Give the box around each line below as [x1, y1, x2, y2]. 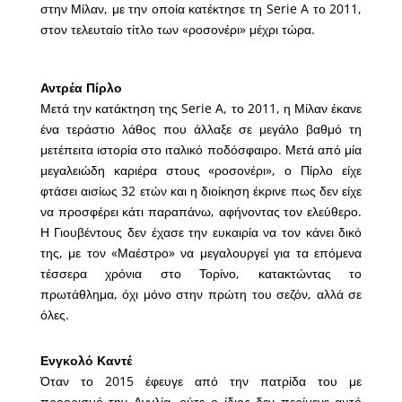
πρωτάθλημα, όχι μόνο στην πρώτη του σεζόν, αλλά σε [39, 285, 363, 303]
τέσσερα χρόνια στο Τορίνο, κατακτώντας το [39, 265, 363, 283]
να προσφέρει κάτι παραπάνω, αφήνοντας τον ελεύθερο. [39, 203, 363, 221]
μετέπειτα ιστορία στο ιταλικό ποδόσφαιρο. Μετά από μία [39, 141, 363, 159]
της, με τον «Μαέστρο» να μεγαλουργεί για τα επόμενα [39, 244, 363, 262]
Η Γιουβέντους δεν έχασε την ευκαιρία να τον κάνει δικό [39, 223, 363, 241]
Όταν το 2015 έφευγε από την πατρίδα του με [39, 372, 363, 390]
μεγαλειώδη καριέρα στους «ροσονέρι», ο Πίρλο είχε [39, 162, 363, 179]
